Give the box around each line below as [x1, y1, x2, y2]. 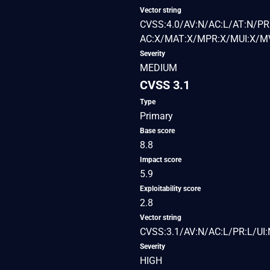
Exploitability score [140, 184, 201, 193]
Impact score [140, 155, 181, 164]
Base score [140, 126, 175, 135]
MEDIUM [140, 61, 177, 74]
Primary [140, 110, 173, 122]
